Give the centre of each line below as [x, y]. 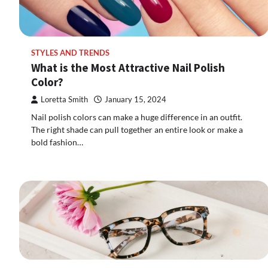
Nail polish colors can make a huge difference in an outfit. [137, 117]
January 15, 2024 [135, 99]
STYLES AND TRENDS [70, 53]
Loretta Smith [64, 99]
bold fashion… [57, 142]
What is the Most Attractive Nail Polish [128, 67]
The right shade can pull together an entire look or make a [137, 129]
